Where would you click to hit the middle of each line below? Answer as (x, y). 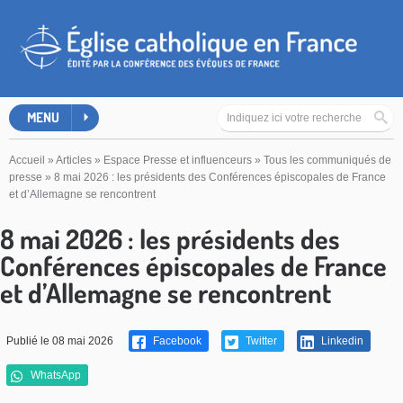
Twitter (260, 341)
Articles (74, 161)
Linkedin (341, 341)
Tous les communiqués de (327, 161)
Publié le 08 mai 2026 (60, 341)
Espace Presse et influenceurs (178, 161)
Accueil (27, 161)
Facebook (176, 341)
